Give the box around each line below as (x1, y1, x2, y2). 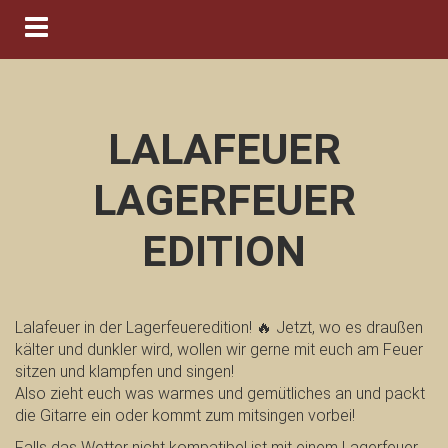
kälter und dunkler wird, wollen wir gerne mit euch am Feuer (15, 340, 423, 359)
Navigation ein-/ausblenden (35, 17, 226, 36)
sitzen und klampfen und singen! (15, 362, 234, 381)
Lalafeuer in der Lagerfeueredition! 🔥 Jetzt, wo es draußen (15, 318, 423, 337)
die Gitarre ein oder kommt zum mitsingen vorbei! (15, 406, 355, 425)
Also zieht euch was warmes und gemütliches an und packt (15, 384, 425, 403)
